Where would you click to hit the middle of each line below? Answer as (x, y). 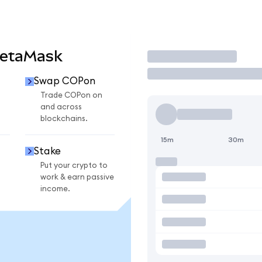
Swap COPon (64, 81)
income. (55, 189)
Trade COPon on (71, 96)
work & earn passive (77, 177)
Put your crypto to (74, 165)
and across (61, 107)
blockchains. (64, 119)
